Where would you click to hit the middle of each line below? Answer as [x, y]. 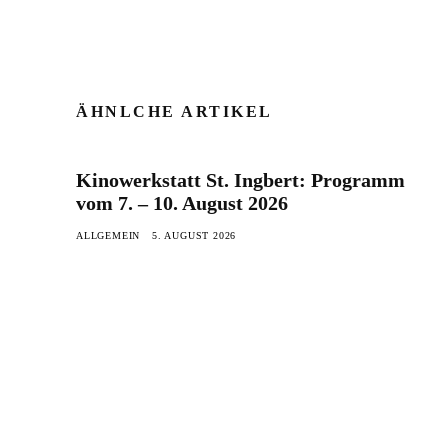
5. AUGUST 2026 [194, 235]
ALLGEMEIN [108, 235]
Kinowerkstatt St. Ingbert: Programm [240, 179]
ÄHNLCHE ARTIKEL [174, 111]
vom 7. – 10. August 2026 [182, 202]
